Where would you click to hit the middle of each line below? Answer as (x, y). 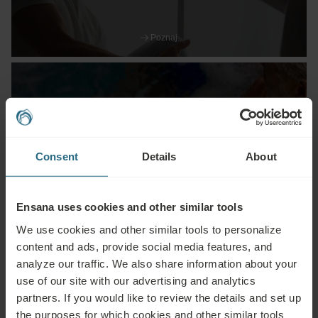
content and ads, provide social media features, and (144, 246)
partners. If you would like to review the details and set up (159, 297)
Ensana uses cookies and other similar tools (130, 207)
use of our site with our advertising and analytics (136, 280)
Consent (57, 156)
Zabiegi (159, 143)
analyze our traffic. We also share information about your (157, 263)
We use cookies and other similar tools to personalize (149, 229)
